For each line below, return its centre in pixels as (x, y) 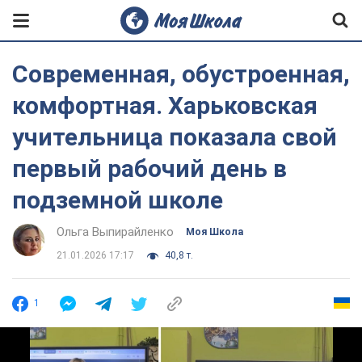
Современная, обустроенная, (181, 74)
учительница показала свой (175, 137)
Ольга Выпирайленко (115, 232)
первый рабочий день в (149, 168)
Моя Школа (215, 232)
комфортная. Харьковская (165, 105)
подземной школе (118, 200)
